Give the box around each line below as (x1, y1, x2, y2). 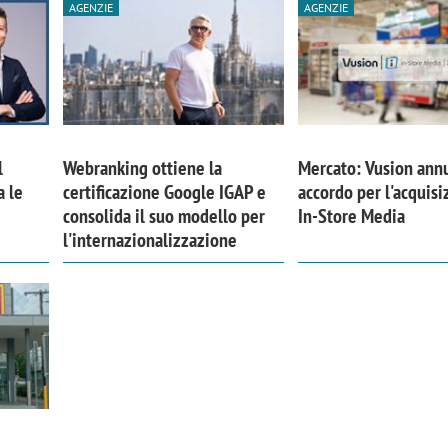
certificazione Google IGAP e (62, 179, 266, 206)
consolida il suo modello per (62, 203, 265, 230)
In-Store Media (298, 203, 406, 230)
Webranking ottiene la (62, 155, 222, 182)
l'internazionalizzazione (62, 227, 237, 254)
